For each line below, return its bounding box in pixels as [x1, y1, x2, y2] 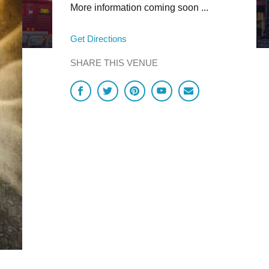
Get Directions [70, 34, 127, 44]
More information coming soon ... [70, 2, 208, 13]
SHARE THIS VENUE [70, 58, 158, 68]
